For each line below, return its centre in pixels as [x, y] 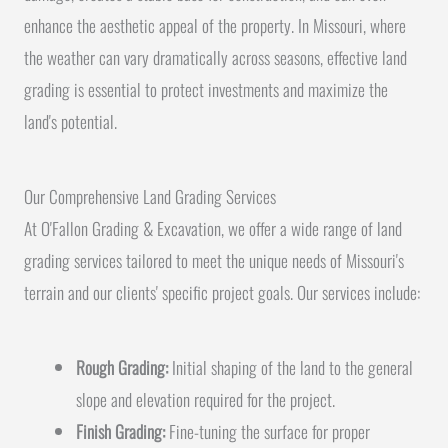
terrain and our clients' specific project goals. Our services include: [222, 292]
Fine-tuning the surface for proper [267, 431]
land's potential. [70, 120]
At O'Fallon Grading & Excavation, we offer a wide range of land [213, 228]
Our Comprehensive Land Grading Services [150, 196]
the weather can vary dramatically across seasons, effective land [215, 56]
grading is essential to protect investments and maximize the [206, 88]
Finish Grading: [120, 431]
